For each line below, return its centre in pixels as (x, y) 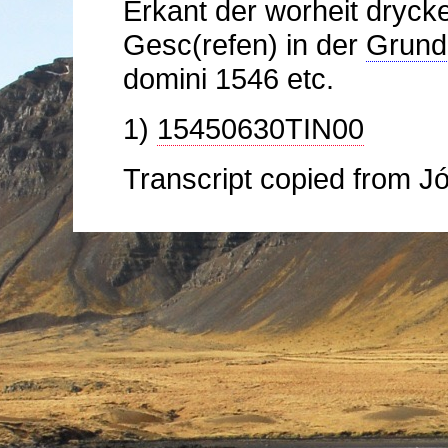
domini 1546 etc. (228, 78)
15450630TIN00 (260, 128)
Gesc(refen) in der (244, 44)
